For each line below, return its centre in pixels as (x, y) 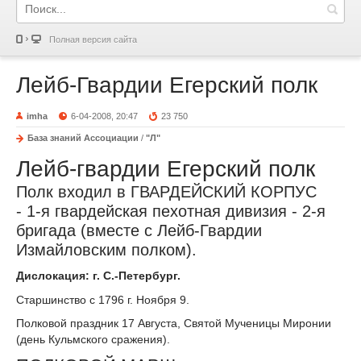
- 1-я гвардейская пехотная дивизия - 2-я (171, 211)
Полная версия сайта (93, 39)
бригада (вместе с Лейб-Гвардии (139, 230)
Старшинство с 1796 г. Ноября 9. (103, 299)
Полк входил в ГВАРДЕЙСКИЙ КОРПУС (166, 192)
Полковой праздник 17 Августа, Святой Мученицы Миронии (174, 324)
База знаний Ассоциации (83, 138)
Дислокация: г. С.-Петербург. (98, 275)
